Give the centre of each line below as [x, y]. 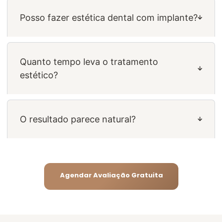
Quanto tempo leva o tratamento [89, 61]
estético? [39, 75]
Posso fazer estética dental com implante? [109, 17]
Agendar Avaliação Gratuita [111, 175]
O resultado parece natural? [78, 119]
